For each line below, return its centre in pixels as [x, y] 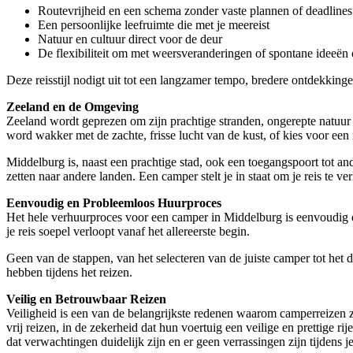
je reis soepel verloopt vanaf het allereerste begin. [128, 231]
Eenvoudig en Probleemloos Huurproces [114, 203]
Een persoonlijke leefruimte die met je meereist [154, 24]
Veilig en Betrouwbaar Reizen [86, 299]
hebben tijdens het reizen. [69, 272]
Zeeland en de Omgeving [72, 106]
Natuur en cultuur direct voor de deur [130, 39]
